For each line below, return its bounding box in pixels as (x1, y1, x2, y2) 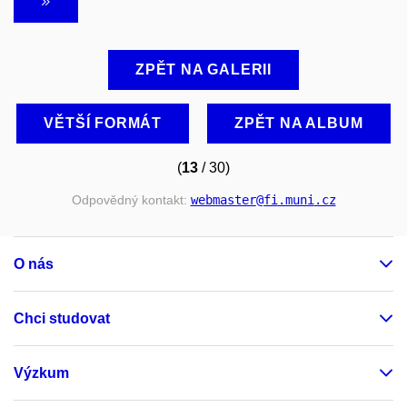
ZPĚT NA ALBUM (234, 115, 363, 132)
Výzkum (14, 364, 69, 381)
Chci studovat (14, 310, 110, 326)
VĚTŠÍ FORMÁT (44, 115, 163, 132)
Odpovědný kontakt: (71, 193, 191, 208)
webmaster (190, 193, 256, 208)
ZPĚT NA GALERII (135, 62, 272, 78)
